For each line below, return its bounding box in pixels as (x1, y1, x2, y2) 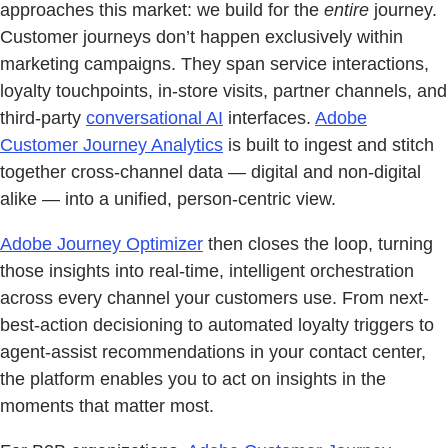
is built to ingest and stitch (223, 135, 434, 156)
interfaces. (223, 108, 315, 129)
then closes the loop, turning (203, 234, 433, 255)
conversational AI (86, 108, 223, 129)
